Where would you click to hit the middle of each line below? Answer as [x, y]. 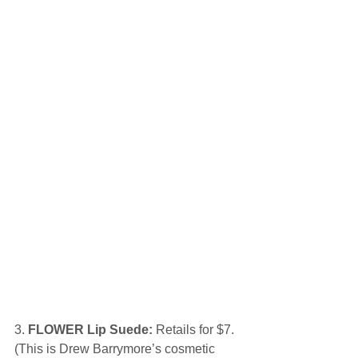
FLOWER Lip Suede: [89, 329]
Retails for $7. [195, 329]
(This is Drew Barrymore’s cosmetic [116, 348]
